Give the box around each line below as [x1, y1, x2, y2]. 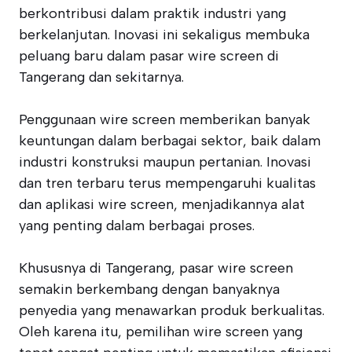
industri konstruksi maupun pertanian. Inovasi [19, 153, 311, 170]
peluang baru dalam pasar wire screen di [19, 47, 279, 64]
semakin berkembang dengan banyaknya [19, 280, 280, 298]
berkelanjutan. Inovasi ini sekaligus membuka [19, 26, 310, 43]
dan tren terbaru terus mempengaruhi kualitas [19, 174, 316, 192]
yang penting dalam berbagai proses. [19, 217, 255, 234]
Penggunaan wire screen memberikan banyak [19, 111, 310, 128]
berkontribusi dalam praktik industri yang [19, 5, 286, 22]
